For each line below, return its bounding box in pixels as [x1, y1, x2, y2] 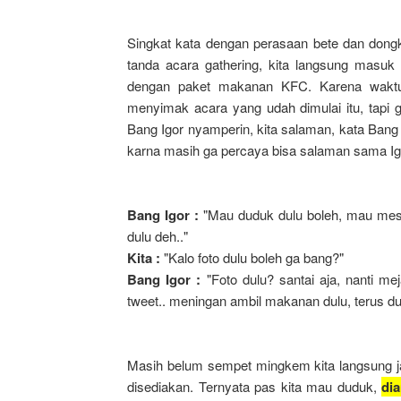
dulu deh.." [127, 226, 188, 245]
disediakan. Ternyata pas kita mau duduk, [127, 377, 381, 396]
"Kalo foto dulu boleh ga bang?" [160, 248, 344, 267]
